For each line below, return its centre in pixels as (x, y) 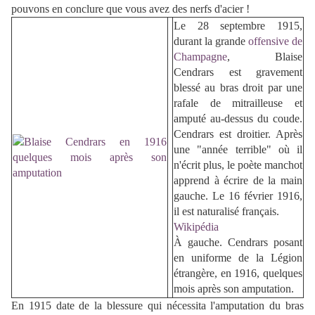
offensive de (275, 41)
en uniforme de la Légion (238, 258)
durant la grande (211, 41)
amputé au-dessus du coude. (238, 119)
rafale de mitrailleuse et (238, 103)
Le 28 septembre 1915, (238, 26)
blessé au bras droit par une (238, 88)
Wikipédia (196, 227)
